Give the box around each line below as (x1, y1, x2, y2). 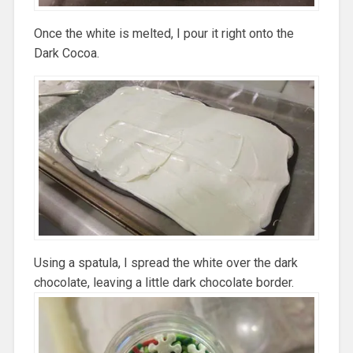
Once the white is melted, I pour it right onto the (33, 25, 294, 41)
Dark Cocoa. (33, 45, 99, 61)
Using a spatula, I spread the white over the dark (33, 255, 298, 270)
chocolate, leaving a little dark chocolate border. (33, 274, 297, 290)
